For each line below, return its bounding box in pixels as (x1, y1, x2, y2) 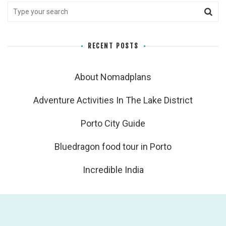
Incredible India (82, 164, 144, 176)
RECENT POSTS (87, 42, 139, 50)
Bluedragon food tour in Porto (54, 141, 172, 152)
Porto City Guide (81, 118, 145, 129)
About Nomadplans (75, 72, 151, 83)
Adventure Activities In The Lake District (33, 95, 193, 106)
